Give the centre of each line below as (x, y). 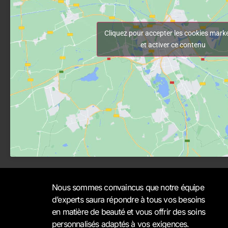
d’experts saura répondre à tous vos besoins (129, 200)
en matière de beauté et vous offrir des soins (129, 212)
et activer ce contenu (173, 45)
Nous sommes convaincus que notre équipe (128, 188)
